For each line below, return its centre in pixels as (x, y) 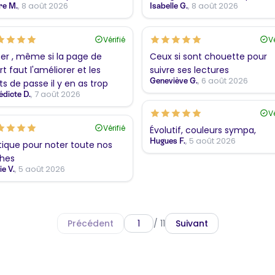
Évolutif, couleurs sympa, (203, 130)
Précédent (90, 223)
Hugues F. (168, 141)
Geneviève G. (174, 80)
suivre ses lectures (189, 70)
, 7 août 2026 (56, 94)
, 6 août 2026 (223, 80)
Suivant (192, 223)
